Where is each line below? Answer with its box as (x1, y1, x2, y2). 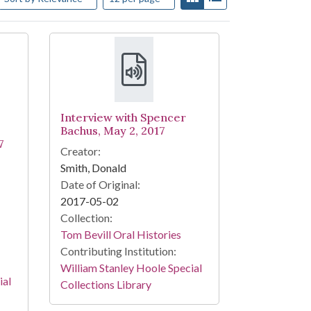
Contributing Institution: (60, 244, 176, 258)
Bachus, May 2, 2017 (60, 124, 165, 138)
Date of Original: (60, 178, 140, 192)
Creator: (60, 144, 101, 158)
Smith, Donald (60, 161, 126, 175)
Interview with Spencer (60, 110, 186, 125)
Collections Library (60, 278, 151, 292)
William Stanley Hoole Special (60, 261, 202, 275)
